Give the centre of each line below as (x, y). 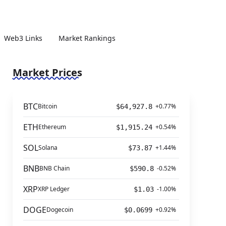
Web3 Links (23, 38)
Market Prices (47, 72)
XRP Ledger (53, 189)
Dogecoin (60, 210)
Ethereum (52, 127)
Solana (48, 148)
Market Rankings (87, 38)
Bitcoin (47, 106)
